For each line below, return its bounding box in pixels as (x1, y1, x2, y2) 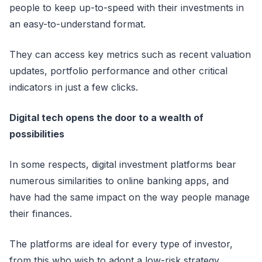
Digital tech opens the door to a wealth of (9, 112, 204, 123)
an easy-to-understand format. (9, 18, 146, 30)
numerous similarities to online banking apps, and (9, 175, 229, 187)
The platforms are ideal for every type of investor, (9, 238, 233, 250)
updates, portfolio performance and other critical (9, 65, 227, 77)
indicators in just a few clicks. (9, 81, 138, 93)
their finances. (9, 208, 72, 219)
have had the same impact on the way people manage (9, 191, 250, 203)
